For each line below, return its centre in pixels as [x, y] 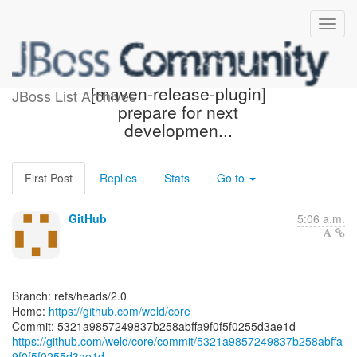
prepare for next [178, 112]
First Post [49, 178]
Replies [118, 178]
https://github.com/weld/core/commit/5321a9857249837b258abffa [177, 341]
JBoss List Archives [74, 96]
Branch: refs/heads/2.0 [69, 296]
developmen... [178, 130]
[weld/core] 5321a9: [178, 75]
